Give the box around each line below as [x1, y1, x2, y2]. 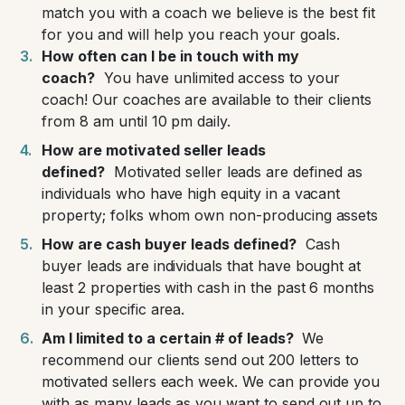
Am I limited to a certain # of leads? [42, 329, 298, 348]
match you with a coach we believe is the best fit [42, 4, 376, 23]
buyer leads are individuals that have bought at [42, 257, 362, 276]
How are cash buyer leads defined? [42, 235, 297, 254]
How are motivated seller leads [42, 141, 267, 160]
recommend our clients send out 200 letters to [42, 351, 360, 370]
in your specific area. [42, 300, 185, 319]
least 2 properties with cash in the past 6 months [42, 278, 375, 297]
